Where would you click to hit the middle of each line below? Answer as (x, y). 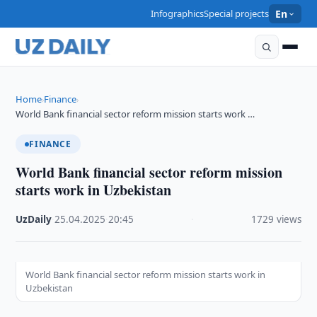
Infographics (178, 13)
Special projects (237, 13)
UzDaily (34, 219)
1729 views (276, 219)
